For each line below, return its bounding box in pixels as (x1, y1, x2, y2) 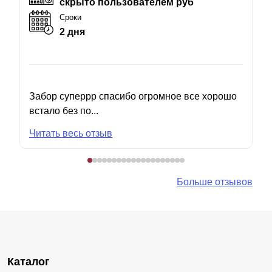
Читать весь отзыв (29, 127, 112, 138)
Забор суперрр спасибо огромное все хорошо (29, 90, 237, 101)
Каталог (7, 255, 50, 268)
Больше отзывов (177, 176, 253, 187)
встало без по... (29, 105, 98, 116)
